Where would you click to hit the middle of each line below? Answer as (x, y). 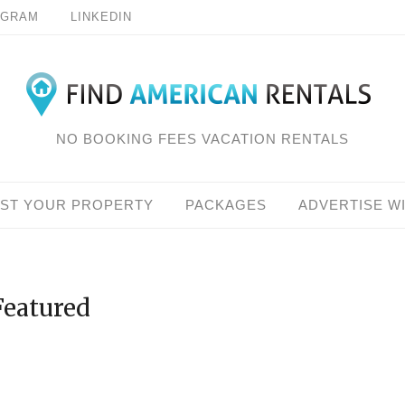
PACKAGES (226, 205)
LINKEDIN (101, 17)
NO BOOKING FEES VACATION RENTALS (202, 139)
